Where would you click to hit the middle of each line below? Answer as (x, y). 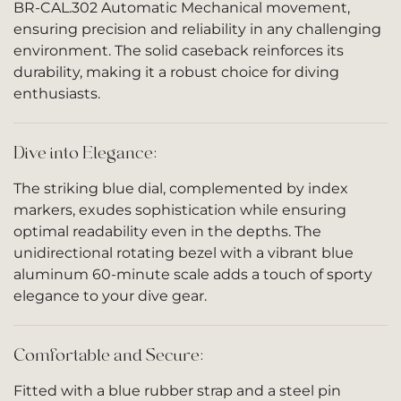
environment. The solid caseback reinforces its (179, 51)
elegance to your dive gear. (110, 296)
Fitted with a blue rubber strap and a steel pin (177, 391)
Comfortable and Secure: (108, 355)
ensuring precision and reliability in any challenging (197, 29)
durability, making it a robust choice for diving (176, 72)
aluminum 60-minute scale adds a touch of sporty (193, 274)
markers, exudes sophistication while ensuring (180, 210)
